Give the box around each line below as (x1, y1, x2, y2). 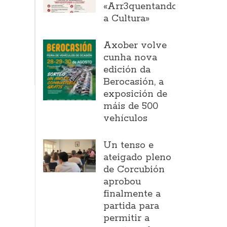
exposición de (103, 88, 168, 100)
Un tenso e (103, 139, 154, 152)
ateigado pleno (103, 152, 172, 164)
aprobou (103, 176, 141, 188)
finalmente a (103, 188, 161, 200)
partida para (103, 200, 160, 212)
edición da (103, 64, 151, 76)
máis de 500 (103, 100, 159, 112)
